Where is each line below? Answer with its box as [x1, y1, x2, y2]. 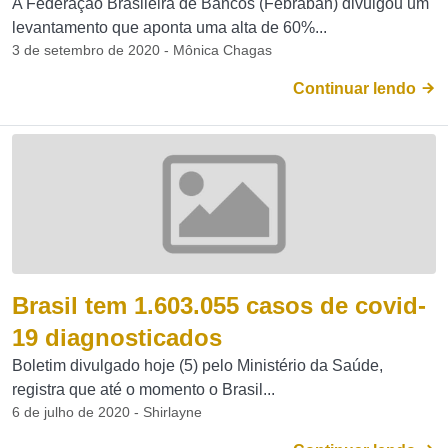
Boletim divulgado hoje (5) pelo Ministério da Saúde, [12, 357, 383, 374]
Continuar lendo [293, 80, 420, 97]
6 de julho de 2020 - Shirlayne [12, 404, 202, 420]
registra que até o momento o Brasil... [12, 381, 275, 398]
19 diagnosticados [12, 324, 222, 351]
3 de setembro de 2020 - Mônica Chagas [12, 42, 272, 58]
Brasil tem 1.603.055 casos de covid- [12, 292, 426, 319]
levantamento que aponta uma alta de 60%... [12, 19, 327, 36]
